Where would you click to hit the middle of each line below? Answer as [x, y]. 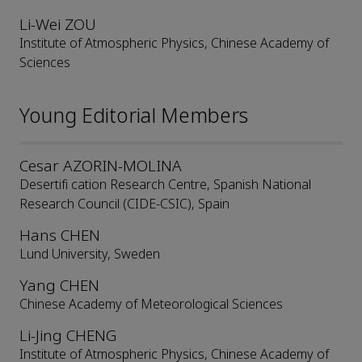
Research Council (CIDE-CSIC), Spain [124, 204]
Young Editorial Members [134, 117]
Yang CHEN [59, 286]
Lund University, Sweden [90, 255]
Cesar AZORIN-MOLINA [101, 166]
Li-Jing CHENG [68, 336]
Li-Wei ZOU [58, 25]
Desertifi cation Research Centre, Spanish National [165, 185]
